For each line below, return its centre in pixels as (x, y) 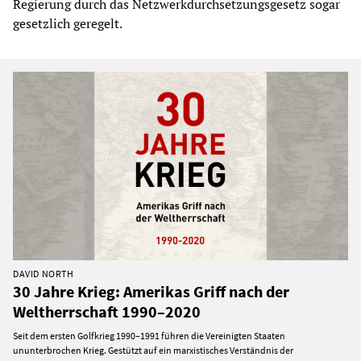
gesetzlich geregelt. (68, 24)
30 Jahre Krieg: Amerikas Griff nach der (151, 292)
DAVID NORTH (44, 274)
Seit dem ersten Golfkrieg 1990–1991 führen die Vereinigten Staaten (149, 336)
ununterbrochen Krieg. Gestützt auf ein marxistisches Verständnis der (153, 351)
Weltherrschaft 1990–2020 (107, 312)
